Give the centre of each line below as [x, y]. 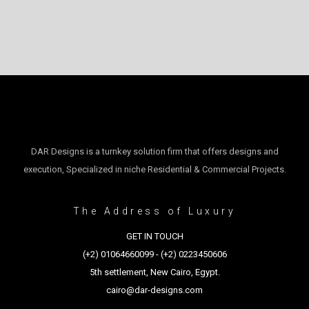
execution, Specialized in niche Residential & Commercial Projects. [154, 169]
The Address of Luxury [154, 211]
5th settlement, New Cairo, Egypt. [154, 272]
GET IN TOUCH [154, 236]
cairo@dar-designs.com [154, 290]
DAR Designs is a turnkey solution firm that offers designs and [154, 151]
